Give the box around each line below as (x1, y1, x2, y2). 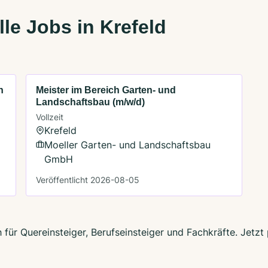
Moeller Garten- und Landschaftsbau (44, 138, 211, 151)
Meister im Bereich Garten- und (36, 84, 176, 95)
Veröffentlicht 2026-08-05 (36, 174, 140, 185)
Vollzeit (36, 111, 64, 122)
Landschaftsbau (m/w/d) (36, 96, 145, 107)
